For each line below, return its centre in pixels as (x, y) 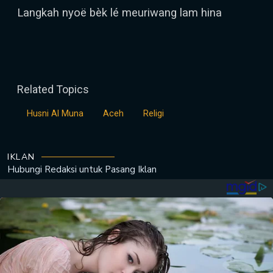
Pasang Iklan (131, 169)
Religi (154, 114)
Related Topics (53, 89)
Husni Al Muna (55, 114)
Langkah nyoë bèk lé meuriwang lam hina (119, 12)
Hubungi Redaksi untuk (55, 169)
